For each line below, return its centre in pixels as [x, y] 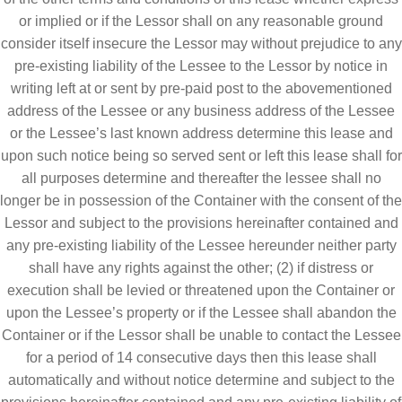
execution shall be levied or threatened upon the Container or [201, 290]
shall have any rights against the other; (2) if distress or [201, 267]
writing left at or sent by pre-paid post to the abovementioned [201, 88]
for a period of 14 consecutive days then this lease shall [201, 357]
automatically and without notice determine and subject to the [201, 380]
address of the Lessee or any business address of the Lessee [201, 110]
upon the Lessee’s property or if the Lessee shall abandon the [201, 312]
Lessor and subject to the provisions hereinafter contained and [201, 223]
